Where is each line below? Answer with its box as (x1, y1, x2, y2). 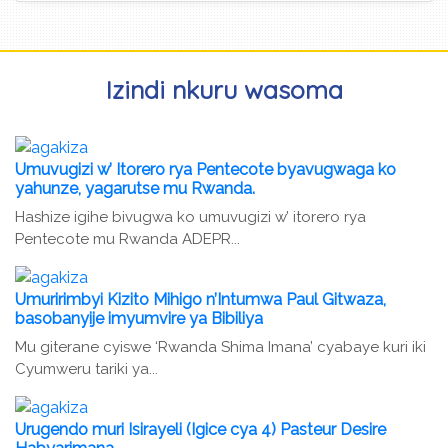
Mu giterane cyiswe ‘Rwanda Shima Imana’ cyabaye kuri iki (15, 337, 426, 356)
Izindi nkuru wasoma (105, 73, 343, 105)
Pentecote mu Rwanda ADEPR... (15, 229, 240, 248)
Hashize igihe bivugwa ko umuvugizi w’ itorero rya (15, 207, 366, 226)
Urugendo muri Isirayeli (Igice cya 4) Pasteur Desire (15, 419, 386, 439)
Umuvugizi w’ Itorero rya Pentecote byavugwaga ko (15, 159, 396, 179)
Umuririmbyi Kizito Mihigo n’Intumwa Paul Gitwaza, (15, 289, 386, 309)
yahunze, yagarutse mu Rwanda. (15, 178, 255, 198)
